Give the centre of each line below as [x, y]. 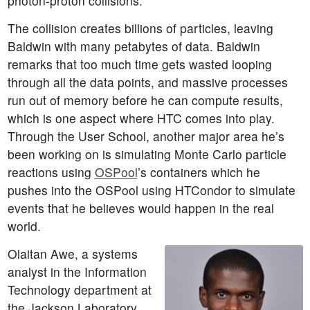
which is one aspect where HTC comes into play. [141, 118]
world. [24, 226]
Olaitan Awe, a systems [72, 254]
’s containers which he [199, 172]
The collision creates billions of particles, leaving [140, 28]
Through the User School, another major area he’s [146, 136]
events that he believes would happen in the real [140, 208]
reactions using [51, 172]
